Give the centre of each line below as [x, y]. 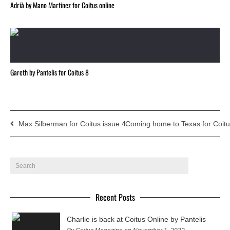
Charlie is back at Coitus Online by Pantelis [136, 219]
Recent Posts [115, 197]
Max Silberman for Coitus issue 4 [72, 124]
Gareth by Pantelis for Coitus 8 [50, 72]
